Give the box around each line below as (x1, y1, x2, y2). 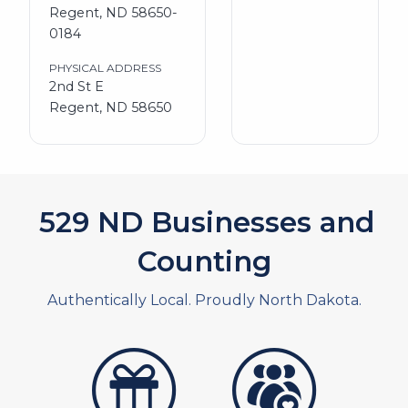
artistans (133, 349, 194, 367)
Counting (137, 243, 271, 279)
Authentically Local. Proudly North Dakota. (46, 291, 362, 309)
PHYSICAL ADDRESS (48, 60, 161, 75)
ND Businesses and (88, 204, 374, 240)
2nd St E (48, 77, 104, 95)
